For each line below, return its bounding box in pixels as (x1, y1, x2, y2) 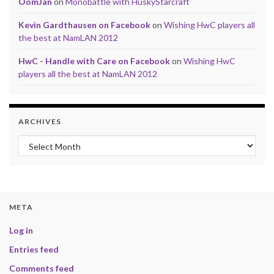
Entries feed (9, 244, 59, 255)
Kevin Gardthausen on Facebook (18, 20, 150, 31)
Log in (9, 225, 33, 236)
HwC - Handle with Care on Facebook (18, 56, 170, 67)
